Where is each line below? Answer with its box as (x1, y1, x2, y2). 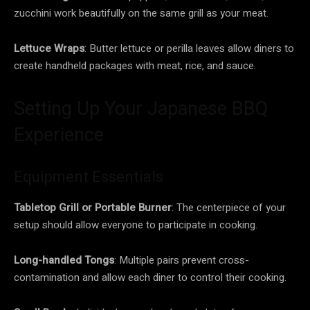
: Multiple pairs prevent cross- (114, 252, 249, 268)
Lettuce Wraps (14, 40, 84, 56)
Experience (14, 123, 104, 146)
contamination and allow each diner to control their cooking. (14, 269, 286, 285)
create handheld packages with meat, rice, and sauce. (14, 57, 256, 73)
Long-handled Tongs (14, 252, 114, 268)
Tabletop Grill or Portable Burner (14, 199, 172, 215)
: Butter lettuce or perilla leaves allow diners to (84, 40, 294, 56)
